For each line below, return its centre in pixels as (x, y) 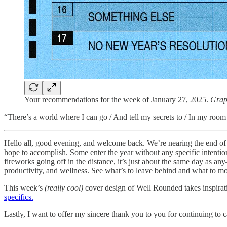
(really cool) (64, 187)
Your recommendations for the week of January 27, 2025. (117, 99)
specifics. (19, 197)
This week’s (24, 187)
